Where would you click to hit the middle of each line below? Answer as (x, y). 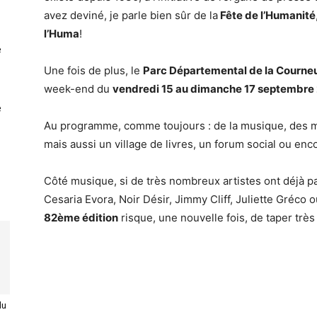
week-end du (78, 89)
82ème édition (81, 218)
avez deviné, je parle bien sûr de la (131, 15)
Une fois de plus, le (93, 70)
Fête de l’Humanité (267, 15)
